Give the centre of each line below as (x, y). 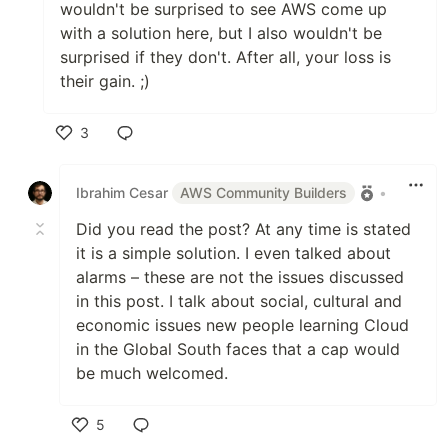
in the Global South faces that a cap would (238, 348)
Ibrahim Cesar (124, 192)
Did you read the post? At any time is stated (243, 228)
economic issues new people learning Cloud (242, 324)
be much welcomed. (152, 372)
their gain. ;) (105, 80)
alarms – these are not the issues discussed (240, 276)
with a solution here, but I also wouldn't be (221, 32)
